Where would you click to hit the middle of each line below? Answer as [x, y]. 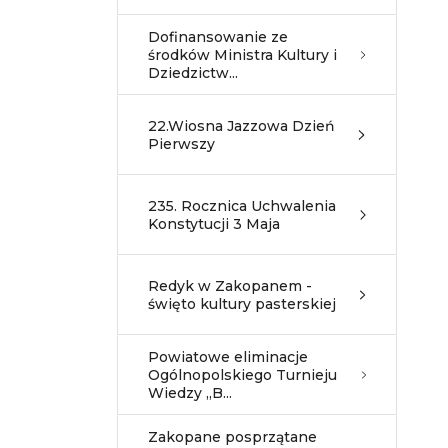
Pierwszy [181, 144]
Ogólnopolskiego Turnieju [242, 375]
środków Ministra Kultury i [242, 55]
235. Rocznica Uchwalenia [242, 206]
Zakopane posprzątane [232, 437]
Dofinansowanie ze [218, 37]
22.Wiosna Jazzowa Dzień [241, 126]
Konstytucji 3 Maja [214, 224]
